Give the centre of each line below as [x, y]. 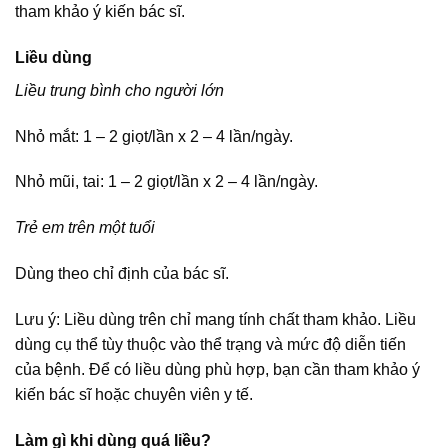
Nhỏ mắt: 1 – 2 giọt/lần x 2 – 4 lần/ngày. [154, 136]
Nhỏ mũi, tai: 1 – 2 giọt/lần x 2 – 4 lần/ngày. [166, 182]
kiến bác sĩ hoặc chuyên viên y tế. [134, 394]
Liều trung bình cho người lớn [119, 90]
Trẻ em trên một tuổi [85, 228]
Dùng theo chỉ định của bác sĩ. [122, 273]
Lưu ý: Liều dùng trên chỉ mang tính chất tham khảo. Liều [215, 319]
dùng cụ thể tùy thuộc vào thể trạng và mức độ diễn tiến [210, 344]
